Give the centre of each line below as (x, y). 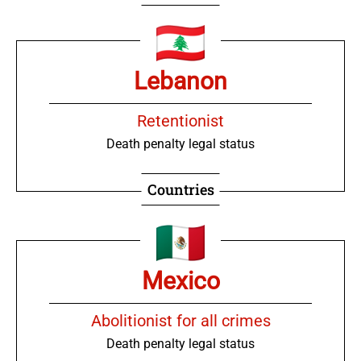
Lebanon (180, 81)
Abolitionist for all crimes (180, 321)
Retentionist (180, 121)
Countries (180, 190)
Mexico (180, 281)
